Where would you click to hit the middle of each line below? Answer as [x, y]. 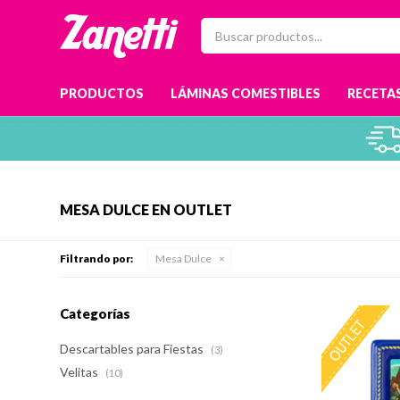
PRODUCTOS [102, 93]
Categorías [96, 313]
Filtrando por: [97, 258]
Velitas [81, 372]
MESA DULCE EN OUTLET [146, 209]
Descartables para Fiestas [133, 349]
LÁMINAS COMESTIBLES [246, 93]
